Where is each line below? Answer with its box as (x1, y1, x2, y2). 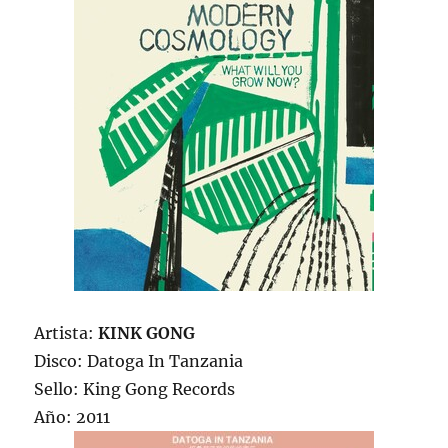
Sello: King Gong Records (34, 379, 236, 400)
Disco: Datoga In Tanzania (34, 351, 244, 372)
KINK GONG (98, 323, 196, 344)
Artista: (34, 323, 99, 344)
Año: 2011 (34, 407, 111, 428)
